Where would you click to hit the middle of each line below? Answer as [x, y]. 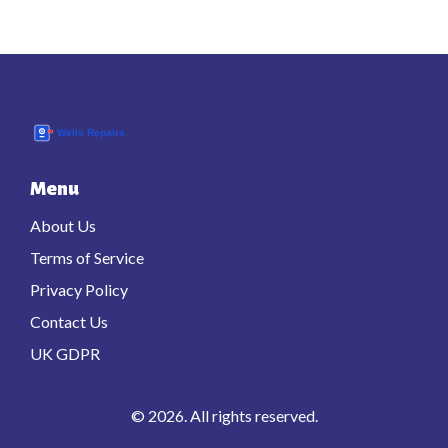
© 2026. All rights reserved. [224, 416]
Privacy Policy [79, 290]
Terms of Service [87, 258]
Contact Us [69, 322]
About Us [63, 226]
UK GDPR [65, 354]
